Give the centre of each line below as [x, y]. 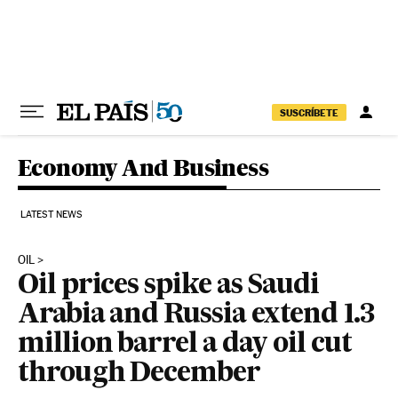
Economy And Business [143, 167]
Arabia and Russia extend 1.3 [196, 315]
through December [139, 374]
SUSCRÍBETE [309, 112]
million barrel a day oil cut [185, 345]
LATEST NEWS [52, 215]
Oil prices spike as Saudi [169, 286]
